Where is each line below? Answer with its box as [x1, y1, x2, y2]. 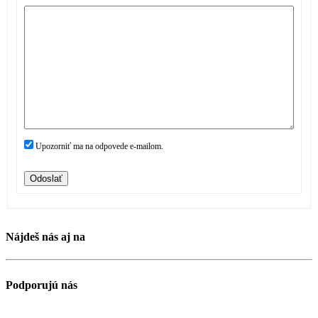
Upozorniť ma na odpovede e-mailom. [35, 141, 163, 151]
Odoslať [30, 173, 62, 184]
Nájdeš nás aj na [6, 231, 85, 243]
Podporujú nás [6, 278, 77, 291]
